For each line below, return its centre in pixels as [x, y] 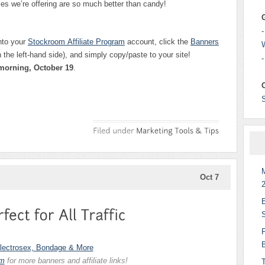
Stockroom [48, 42]
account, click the [158, 42]
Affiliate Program [96, 42]
